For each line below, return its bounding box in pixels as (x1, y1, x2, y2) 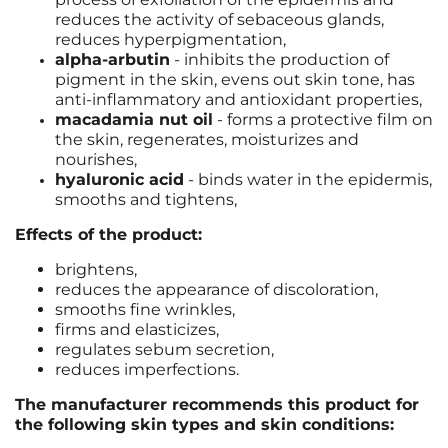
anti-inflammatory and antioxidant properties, (55, 90, 422, 109)
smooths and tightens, (55, 190, 237, 209)
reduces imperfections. (55, 360, 239, 379)
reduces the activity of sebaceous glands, (55, 10, 384, 29)
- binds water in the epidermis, (184, 170, 432, 189)
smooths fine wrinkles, (55, 300, 235, 319)
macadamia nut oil (55, 110, 213, 129)
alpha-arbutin (55, 50, 170, 69)
